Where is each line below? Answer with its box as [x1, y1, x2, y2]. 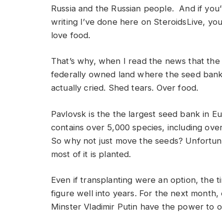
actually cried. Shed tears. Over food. [51, 83, 199, 93]
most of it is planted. [51, 149, 131, 159]
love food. [51, 30, 91, 40]
